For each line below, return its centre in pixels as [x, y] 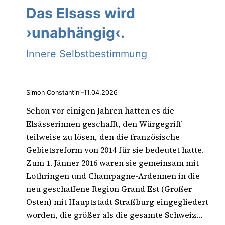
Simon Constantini [53, 92]
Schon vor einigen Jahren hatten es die [100, 111]
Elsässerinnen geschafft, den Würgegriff [104, 124]
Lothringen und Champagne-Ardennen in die [113, 176]
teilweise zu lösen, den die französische [103, 137]
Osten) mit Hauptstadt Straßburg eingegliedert [117, 202]
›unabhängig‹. [75, 33]
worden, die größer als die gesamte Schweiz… [114, 215]
